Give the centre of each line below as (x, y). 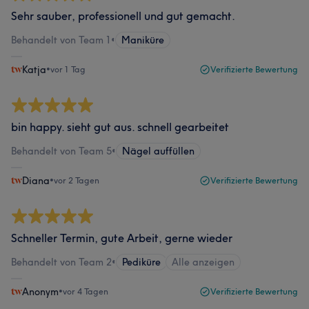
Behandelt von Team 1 (61, 40)
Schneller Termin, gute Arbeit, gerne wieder (122, 238)
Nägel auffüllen (158, 151)
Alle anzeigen (203, 262)
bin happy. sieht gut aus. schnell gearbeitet (120, 127)
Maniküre (143, 40)
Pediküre (141, 262)
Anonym (40, 292)
